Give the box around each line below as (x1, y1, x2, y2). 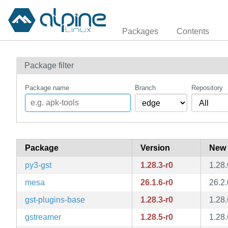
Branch (134, 84, 156, 92)
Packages (122, 26, 158, 36)
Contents (177, 26, 209, 36)
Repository (191, 84, 223, 92)
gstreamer (25, 213, 61, 222)
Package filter (24, 61, 74, 70)
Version (140, 144, 170, 153)
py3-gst (25, 161, 51, 170)
